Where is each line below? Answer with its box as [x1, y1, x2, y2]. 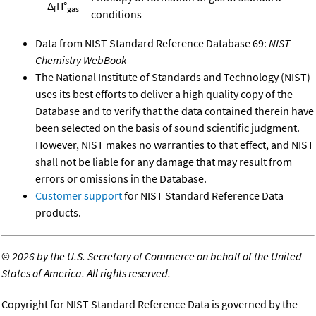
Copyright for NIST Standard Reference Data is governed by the [1, 296, 298, 311]
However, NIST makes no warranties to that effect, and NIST [35, 137, 314, 152]
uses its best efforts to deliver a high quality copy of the [35, 86, 293, 101]
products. [35, 205, 81, 219]
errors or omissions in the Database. [35, 171, 207, 186]
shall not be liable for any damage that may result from [35, 154, 292, 169]
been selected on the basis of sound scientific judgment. [35, 120, 300, 135]
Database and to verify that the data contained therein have [35, 103, 314, 118]
